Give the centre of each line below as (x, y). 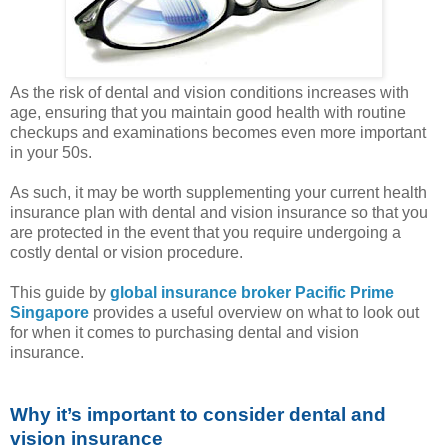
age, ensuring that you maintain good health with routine (208, 113)
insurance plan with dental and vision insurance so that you (219, 213)
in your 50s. (53, 153)
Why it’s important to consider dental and (198, 415)
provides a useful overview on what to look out (254, 313)
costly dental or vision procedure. (126, 253)
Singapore (49, 313)
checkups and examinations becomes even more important (218, 133)
